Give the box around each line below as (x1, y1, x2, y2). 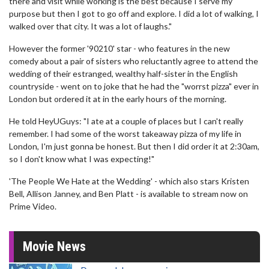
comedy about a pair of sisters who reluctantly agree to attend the (9, 56, 258, 66)
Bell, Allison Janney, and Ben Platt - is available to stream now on (9, 189, 248, 199)
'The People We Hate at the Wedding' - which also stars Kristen (9, 176, 249, 186)
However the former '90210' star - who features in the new (9, 43, 230, 53)
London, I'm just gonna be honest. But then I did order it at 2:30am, (9, 141, 259, 151)
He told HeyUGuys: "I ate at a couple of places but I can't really (9, 116, 243, 126)
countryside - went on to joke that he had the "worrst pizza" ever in (9, 81, 259, 91)
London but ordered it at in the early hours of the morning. (9, 94, 226, 104)
